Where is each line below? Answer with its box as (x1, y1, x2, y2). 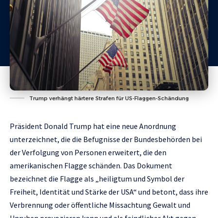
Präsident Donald (10, 121, 69, 131)
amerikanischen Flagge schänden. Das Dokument (10, 160, 172, 170)
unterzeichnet (10, 134, 57, 144)
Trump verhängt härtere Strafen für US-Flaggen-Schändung (29, 94, 189, 102)
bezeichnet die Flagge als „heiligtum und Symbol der (10, 173, 184, 183)
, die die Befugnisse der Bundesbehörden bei (57, 134, 202, 144)
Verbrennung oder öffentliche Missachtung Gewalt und (10, 200, 190, 210)
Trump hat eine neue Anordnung (69, 121, 176, 131)
